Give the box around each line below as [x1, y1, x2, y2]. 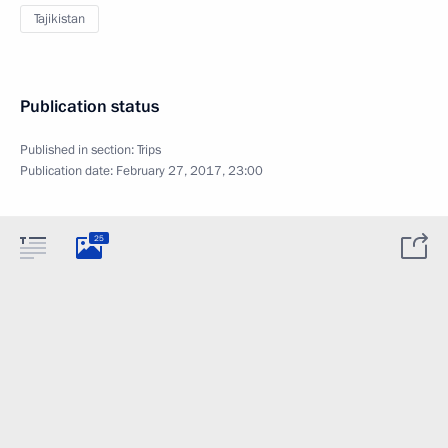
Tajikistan [34, 10, 85, 28]
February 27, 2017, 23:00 [116, 162, 263, 180]
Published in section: [20, 141, 137, 159]
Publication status [20, 95, 159, 118]
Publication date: [20, 162, 116, 180]
